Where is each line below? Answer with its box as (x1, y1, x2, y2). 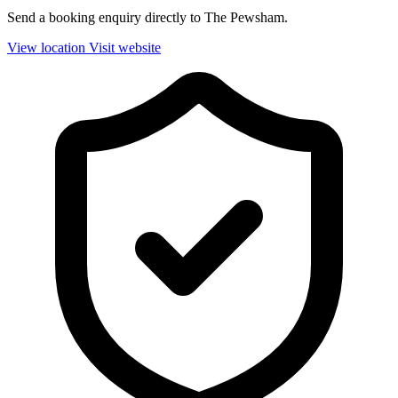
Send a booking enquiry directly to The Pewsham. (7, 10, 288, 26)
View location (7, 40, 85, 56)
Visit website (89, 40, 161, 56)
